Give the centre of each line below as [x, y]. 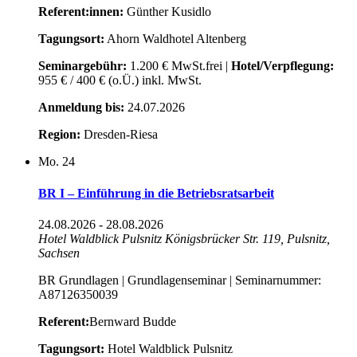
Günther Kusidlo [167, 12]
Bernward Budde [133, 322]
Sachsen [59, 253]
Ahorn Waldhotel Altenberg [175, 39]
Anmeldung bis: [81, 108]
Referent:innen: [81, 12]
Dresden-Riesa [119, 135]
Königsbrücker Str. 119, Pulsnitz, [247, 239]
